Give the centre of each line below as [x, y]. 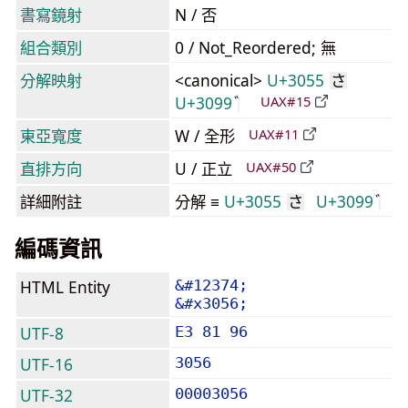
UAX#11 [274, 134]
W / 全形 [207, 136]
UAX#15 [286, 102]
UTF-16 [46, 364]
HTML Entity [65, 287]
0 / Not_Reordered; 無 [255, 47]
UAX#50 [271, 167]
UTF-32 [46, 395]
